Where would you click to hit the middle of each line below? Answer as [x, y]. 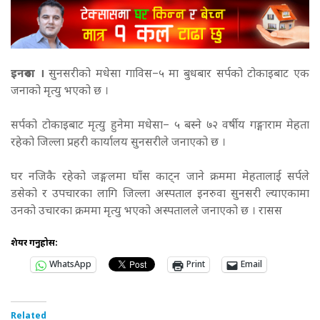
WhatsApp [70, 265]
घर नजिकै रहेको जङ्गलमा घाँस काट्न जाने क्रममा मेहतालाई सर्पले [160, 178]
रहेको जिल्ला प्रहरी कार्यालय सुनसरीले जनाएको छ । [120, 144]
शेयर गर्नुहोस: [34, 244]
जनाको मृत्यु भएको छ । [61, 92]
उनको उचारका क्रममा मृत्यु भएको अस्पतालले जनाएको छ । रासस [148, 212]
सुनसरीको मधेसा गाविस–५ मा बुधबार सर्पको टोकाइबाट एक [177, 75]
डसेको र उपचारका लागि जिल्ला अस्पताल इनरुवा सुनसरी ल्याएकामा [160, 195]
